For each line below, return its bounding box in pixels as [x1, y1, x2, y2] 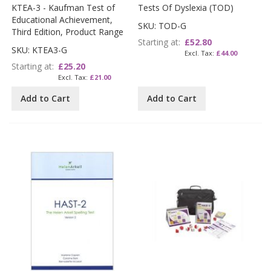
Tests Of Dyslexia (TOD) [138, 1, 234, 13]
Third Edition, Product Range [11, 25, 124, 38]
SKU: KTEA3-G [11, 44, 68, 56]
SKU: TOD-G [138, 19, 187, 31]
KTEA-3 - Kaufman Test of [11, 1, 116, 13]
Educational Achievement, [11, 13, 113, 25]
